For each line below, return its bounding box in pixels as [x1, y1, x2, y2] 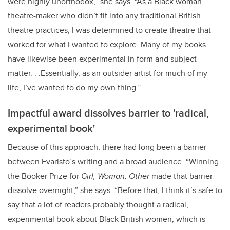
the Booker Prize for [8, 170, 81, 182]
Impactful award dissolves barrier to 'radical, [8, 105, 209, 121]
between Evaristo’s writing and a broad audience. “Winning [8, 156, 219, 168]
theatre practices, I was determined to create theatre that [8, 24, 211, 36]
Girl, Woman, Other [81, 170, 149, 182]
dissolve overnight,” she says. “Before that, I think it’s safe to [8, 184, 222, 197]
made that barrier [149, 170, 213, 182]
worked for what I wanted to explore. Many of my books [8, 39, 206, 51]
